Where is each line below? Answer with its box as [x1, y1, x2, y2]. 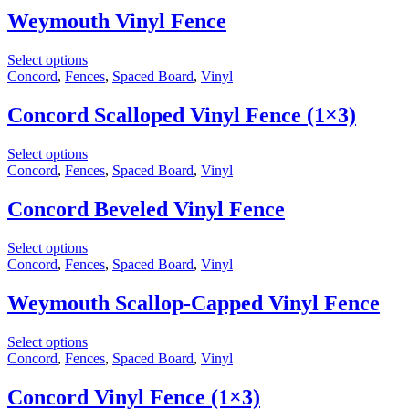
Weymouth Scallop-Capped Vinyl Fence [7, 290, 380, 315]
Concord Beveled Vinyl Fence [7, 197, 285, 222]
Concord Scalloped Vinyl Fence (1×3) [7, 103, 356, 128]
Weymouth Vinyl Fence [7, 9, 226, 34]
